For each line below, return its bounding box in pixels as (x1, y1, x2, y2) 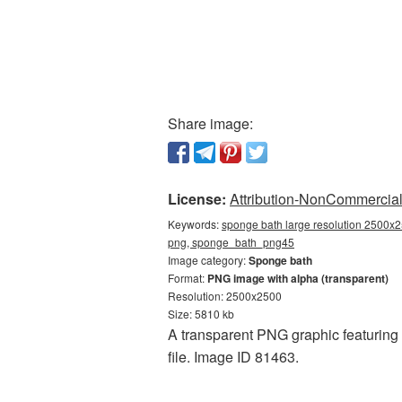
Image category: (168, 252, 249, 267)
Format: (168, 270, 207, 285)
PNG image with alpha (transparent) (207, 270, 389, 286)
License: (168, 188, 226, 209)
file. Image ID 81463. (168, 346, 299, 367)
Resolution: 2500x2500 (168, 288, 282, 303)
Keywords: (168, 216, 222, 232)
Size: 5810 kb (168, 306, 234, 321)
